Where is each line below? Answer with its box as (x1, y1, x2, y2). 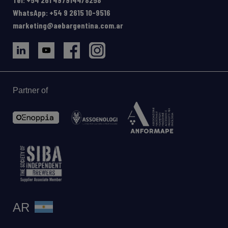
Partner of (13, 86, 48, 95)
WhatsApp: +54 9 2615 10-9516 (13, 8, 110, 18)
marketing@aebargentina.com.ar (13, 20, 123, 31)
